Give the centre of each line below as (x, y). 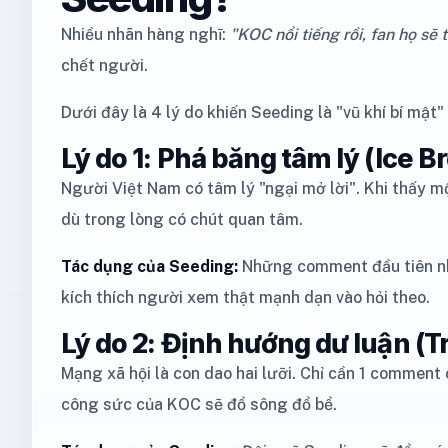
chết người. (104, 65)
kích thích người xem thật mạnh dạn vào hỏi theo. (245, 297)
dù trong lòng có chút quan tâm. (182, 219)
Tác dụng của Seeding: (149, 266)
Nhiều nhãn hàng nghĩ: (145, 34)
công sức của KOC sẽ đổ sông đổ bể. (199, 404)
